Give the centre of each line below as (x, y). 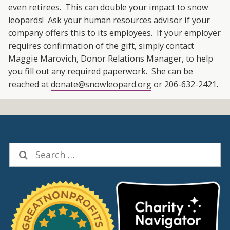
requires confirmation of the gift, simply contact (101, 46)
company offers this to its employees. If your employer (115, 33)
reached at (30, 84)
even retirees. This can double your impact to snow (109, 7)
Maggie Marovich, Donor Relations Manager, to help (111, 59)
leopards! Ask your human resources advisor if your (109, 20)
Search (23, 149)
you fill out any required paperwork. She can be (101, 72)
